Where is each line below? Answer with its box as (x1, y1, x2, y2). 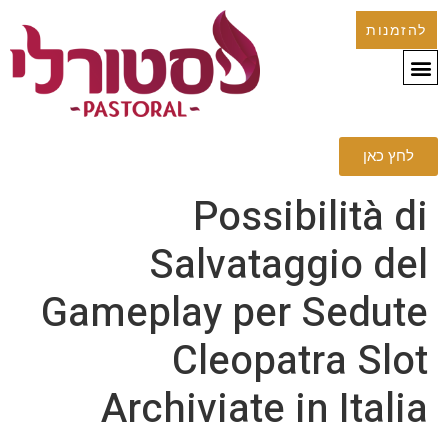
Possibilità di (193, 188, 428, 248)
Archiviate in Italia (101, 380, 428, 440)
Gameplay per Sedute (41, 284, 428, 344)
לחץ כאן (363, 147, 414, 166)
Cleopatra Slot (172, 332, 428, 392)
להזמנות (366, 22, 427, 38)
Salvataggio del (149, 236, 428, 296)
